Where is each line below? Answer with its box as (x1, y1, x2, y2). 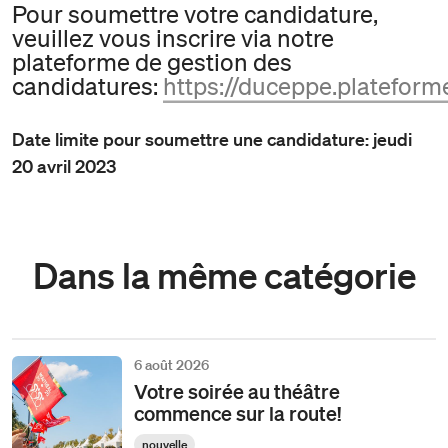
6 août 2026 (134, 355, 209, 374)
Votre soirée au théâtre (134, 378, 340, 403)
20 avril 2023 (12, 154, 116, 177)
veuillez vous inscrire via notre (12, 23, 334, 52)
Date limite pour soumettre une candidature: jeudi (12, 127, 412, 150)
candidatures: (12, 71, 163, 100)
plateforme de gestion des (12, 47, 292, 76)
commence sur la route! (134, 400, 341, 425)
